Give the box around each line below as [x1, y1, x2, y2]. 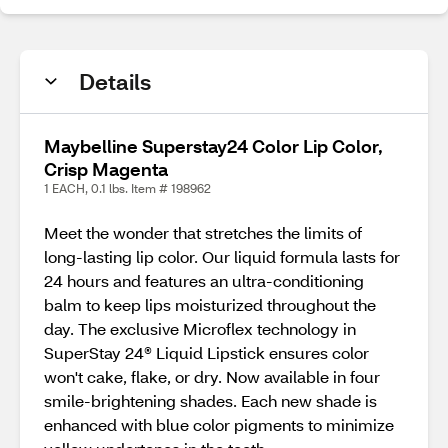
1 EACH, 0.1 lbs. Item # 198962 [44, 181, 211, 196]
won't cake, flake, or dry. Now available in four [44, 366, 380, 387]
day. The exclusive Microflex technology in [44, 318, 356, 339]
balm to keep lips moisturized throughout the [44, 294, 376, 315]
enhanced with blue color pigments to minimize [44, 414, 394, 435]
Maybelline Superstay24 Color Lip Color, [44, 134, 383, 158]
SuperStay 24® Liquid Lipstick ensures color [44, 342, 369, 363]
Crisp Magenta [44, 157, 168, 181]
